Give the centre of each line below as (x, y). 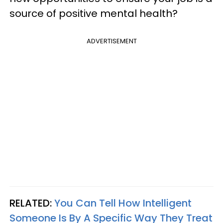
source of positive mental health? (94, 14)
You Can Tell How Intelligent (123, 203)
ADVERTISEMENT (111, 41)
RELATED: (32, 203)
